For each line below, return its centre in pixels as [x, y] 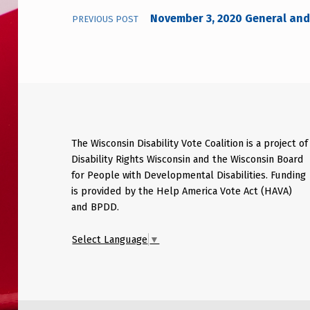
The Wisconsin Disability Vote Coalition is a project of [190, 143]
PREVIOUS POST [106, 19]
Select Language [110, 239]
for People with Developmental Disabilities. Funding [189, 175]
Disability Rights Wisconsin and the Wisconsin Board [188, 159]
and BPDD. [95, 207]
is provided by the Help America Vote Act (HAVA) [182, 191]
